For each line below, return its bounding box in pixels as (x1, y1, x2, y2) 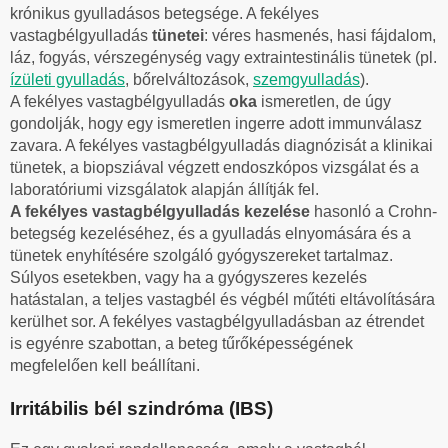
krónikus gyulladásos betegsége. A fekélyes (10, 4, 319, 22)
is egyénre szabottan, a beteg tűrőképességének (10, 334, 353, 352)
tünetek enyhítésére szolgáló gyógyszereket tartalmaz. (10, 246, 393, 264)
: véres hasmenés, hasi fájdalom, (204, 26, 436, 44)
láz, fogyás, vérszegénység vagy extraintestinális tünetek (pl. (10, 48, 437, 66)
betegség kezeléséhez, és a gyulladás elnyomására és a (10, 224, 411, 242)
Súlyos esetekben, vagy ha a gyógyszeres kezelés (10, 268, 367, 286)
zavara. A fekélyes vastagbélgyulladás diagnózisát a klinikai (10, 136, 433, 154)
